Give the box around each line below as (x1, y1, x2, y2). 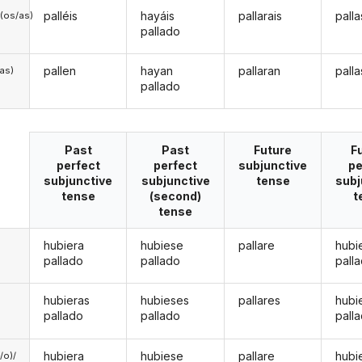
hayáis (141, 8, 175, 23)
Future (254, 142, 293, 157)
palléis (43, 8, 78, 23)
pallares (238, 293, 280, 308)
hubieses (141, 293, 190, 308)
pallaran (238, 64, 280, 78)
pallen (43, 64, 76, 78)
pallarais (238, 8, 282, 23)
